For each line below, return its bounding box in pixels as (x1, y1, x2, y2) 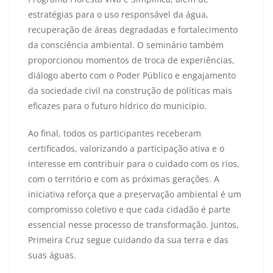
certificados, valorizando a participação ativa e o (28, 142, 224, 154)
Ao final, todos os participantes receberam (28, 127, 201, 139)
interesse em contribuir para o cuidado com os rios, (28, 157, 239, 169)
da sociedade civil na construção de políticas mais (28, 84, 232, 96)
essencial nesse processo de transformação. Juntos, (28, 218, 239, 230)
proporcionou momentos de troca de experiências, (28, 54, 235, 66)
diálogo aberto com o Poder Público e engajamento (28, 69, 236, 81)
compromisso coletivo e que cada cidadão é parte (28, 203, 230, 215)
